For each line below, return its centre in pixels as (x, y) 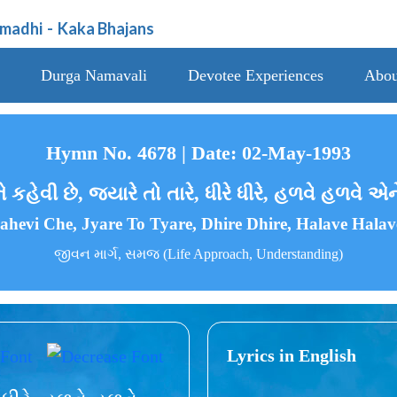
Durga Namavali (93, 75)
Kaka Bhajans (106, 28)
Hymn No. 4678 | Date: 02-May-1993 (198, 153)
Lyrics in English (292, 355)
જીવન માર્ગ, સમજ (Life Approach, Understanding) (198, 254)
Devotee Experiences (255, 75)
